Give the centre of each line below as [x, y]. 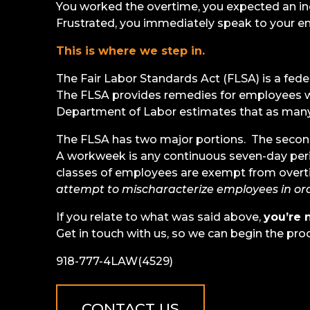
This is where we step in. [130, 51]
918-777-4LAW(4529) [114, 262]
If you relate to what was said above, [159, 217]
